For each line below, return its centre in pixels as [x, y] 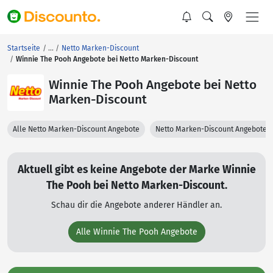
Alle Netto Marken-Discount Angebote [76, 129]
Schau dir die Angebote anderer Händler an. [136, 205]
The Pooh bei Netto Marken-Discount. [136, 186]
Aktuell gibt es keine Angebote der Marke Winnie [136, 170]
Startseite [24, 48]
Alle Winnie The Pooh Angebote [136, 232]
